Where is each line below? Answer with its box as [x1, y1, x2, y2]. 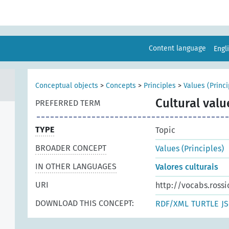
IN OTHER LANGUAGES [35, 162, 117, 171]
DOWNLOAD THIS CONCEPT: [35, 198, 134, 208]
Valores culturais [155, 162, 218, 172]
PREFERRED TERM [35, 98, 101, 108]
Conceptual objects [35, 81, 98, 90]
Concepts [106, 81, 136, 90]
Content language [149, 44, 207, 53]
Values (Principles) [155, 144, 224, 153]
